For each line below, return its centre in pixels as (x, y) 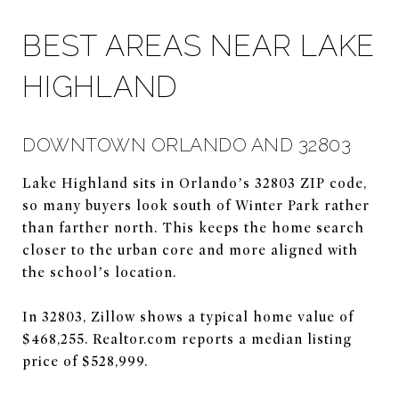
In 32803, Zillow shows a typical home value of (188, 317)
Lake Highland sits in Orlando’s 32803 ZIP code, (195, 183)
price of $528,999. (85, 361)
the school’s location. (99, 272)
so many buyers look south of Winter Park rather (196, 205)
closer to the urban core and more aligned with (190, 250)
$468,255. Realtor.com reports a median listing (187, 339)
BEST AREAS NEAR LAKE (199, 45)
